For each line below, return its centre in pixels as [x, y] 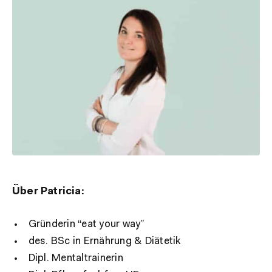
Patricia [61, 191]
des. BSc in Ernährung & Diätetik [104, 241]
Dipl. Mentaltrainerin [76, 258]
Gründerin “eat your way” [87, 224]
